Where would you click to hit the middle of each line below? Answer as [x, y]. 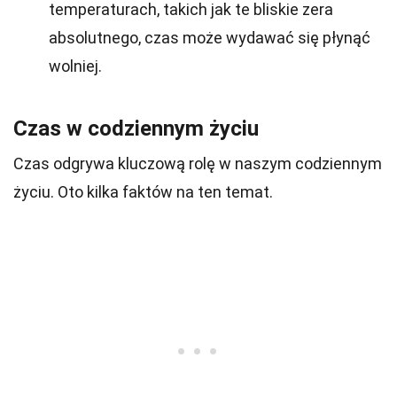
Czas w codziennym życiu [136, 128]
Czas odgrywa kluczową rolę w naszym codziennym [198, 163]
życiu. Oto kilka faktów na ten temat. [143, 192]
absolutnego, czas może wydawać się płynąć [210, 38]
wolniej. [75, 66]
